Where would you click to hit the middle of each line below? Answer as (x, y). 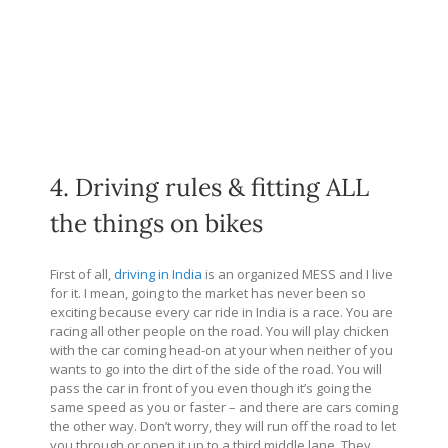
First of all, (82, 274)
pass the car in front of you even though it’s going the (211, 388)
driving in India (158, 274)
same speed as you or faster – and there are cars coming (224, 407)
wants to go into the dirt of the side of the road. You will (216, 369)
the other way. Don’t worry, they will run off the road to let (223, 426)
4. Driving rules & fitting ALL (209, 186)
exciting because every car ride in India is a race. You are (221, 312)
